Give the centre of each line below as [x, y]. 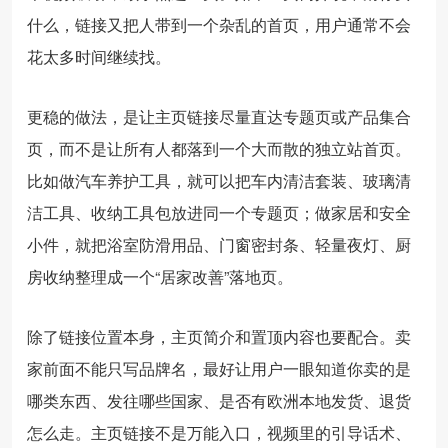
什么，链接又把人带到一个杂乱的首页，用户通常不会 [219, 24]
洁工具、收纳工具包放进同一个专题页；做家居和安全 [219, 212]
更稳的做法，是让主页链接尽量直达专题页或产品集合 [219, 116]
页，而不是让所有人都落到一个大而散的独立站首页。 [219, 148]
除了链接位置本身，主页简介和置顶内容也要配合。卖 [219, 336]
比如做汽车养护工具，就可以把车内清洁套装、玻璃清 [219, 180]
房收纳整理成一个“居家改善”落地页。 [160, 276]
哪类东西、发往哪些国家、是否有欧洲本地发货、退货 [219, 400]
